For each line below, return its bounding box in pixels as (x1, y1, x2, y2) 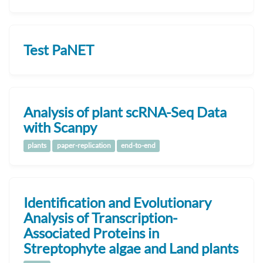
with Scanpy (23, 118, 97, 136)
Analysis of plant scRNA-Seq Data (23, 103, 227, 120)
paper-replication (56, 140, 111, 150)
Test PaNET (23, 41, 94, 58)
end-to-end (120, 140, 156, 150)
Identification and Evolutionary (23, 193, 211, 211)
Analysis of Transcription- (23, 208, 177, 226)
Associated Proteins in (23, 224, 159, 241)
